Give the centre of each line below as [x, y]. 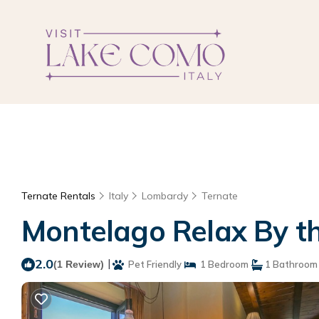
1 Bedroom [222, 264]
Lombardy [165, 196]
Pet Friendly [153, 264]
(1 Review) [79, 264]
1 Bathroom [290, 264]
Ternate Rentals [60, 196]
